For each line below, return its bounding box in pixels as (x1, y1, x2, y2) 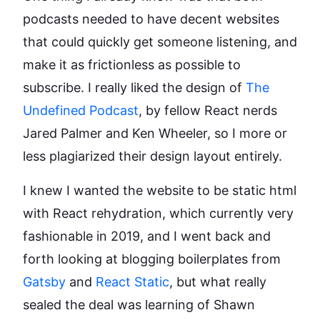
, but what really (169, 274, 266, 289)
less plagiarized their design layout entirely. (23, 148, 282, 164)
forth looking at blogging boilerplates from (23, 251, 281, 266)
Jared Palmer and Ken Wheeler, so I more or (23, 125, 287, 141)
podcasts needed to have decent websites (23, 11, 279, 26)
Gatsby (23, 274, 66, 289)
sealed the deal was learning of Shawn (23, 296, 255, 312)
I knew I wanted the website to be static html (23, 182, 296, 198)
